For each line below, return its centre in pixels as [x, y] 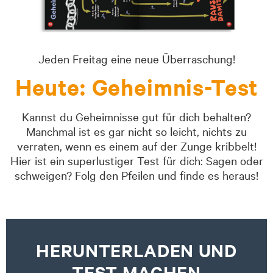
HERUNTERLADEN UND [136, 250]
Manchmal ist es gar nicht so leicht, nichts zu [136, 131]
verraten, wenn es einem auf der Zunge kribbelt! [136, 145]
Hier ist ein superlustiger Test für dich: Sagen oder [136, 160]
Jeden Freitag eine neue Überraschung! [136, 58]
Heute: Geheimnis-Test [136, 87]
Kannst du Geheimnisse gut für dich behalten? [136, 116]
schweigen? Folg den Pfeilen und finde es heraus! [136, 175]
